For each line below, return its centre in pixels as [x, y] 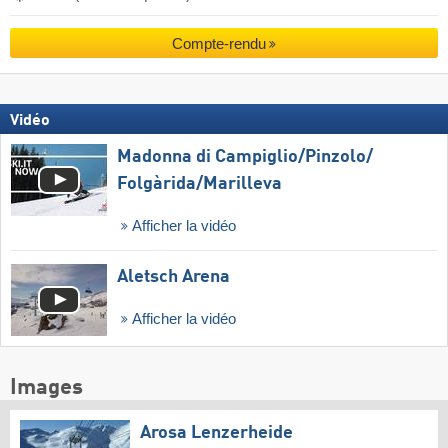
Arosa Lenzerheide [216, 433]
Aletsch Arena [173, 277]
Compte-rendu [218, 44]
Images [46, 388]
